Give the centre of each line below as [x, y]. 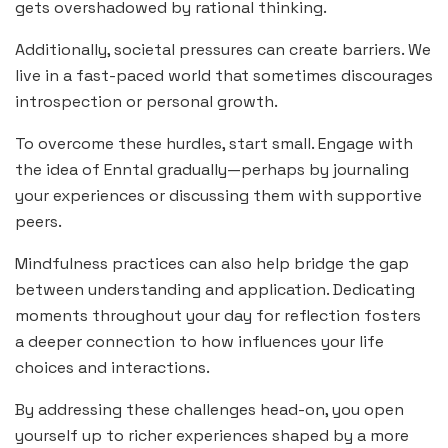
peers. [38, 222]
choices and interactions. [112, 368]
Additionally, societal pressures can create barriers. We [223, 50]
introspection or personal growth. [146, 102]
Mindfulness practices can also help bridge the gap [212, 264]
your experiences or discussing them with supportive [218, 196]
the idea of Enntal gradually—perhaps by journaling [212, 170]
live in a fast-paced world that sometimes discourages [224, 76]
